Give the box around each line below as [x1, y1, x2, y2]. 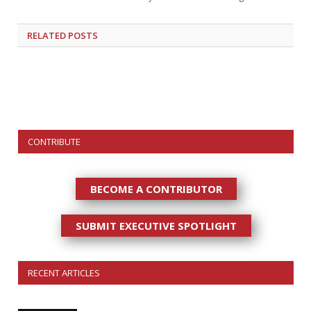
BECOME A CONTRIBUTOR [90, 182, 222, 196]
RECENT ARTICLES [28, 267, 100, 280]
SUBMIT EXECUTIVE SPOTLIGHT [75, 219, 237, 233]
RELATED [27, 29, 66, 42]
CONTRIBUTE [28, 135, 81, 149]
